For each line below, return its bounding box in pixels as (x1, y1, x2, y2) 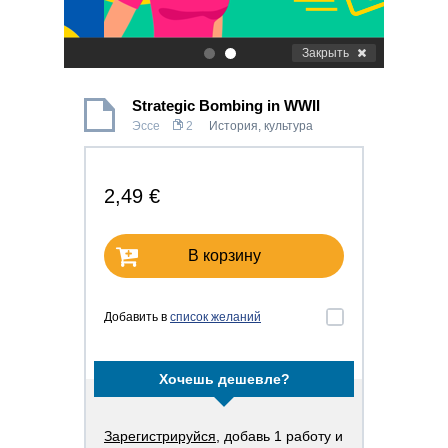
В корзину (187, 247, 261, 264)
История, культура (209, 119, 313, 133)
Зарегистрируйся (104, 428, 216, 444)
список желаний (170, 310, 261, 324)
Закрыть (302, 46, 349, 60)
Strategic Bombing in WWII (132, 97, 320, 114)
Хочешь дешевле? (158, 371, 290, 387)
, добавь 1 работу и (216, 428, 343, 444)
